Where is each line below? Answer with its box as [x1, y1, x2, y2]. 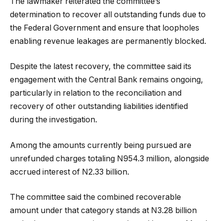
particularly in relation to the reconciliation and [10, 88, 182, 98]
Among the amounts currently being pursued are [10, 140, 191, 150]
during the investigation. [10, 115, 97, 125]
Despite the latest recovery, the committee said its [10, 62, 191, 72]
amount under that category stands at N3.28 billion [10, 206, 197, 216]
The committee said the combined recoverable [10, 192, 181, 202]
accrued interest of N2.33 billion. [10, 167, 129, 177]
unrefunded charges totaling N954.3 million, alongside [10, 153, 209, 163]
